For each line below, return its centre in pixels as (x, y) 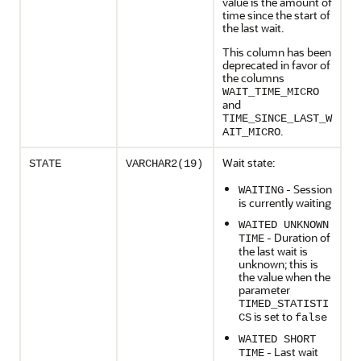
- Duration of (297, 237)
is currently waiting (285, 203)
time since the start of (276, 15)
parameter (264, 290)
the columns (253, 78)
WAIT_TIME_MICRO (271, 92)
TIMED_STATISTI (284, 304)
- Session (308, 189)
